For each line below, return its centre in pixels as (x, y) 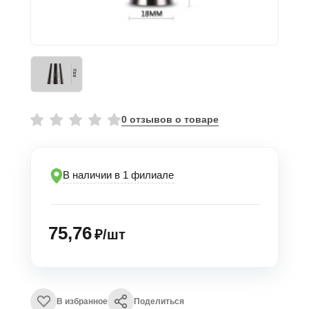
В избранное (82, 302)
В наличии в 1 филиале (118, 175)
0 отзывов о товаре (170, 120)
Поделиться (159, 302)
